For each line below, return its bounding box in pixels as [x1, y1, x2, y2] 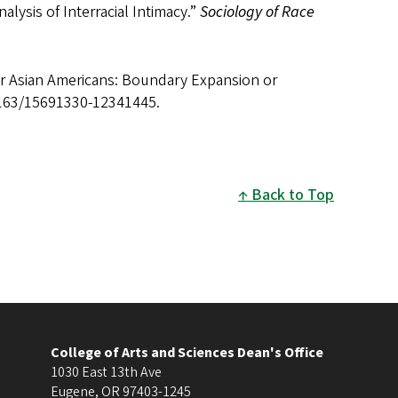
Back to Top [251, 184, 334, 207]
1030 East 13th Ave [51, 362, 162, 383]
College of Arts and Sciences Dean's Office [51, 343, 323, 363]
